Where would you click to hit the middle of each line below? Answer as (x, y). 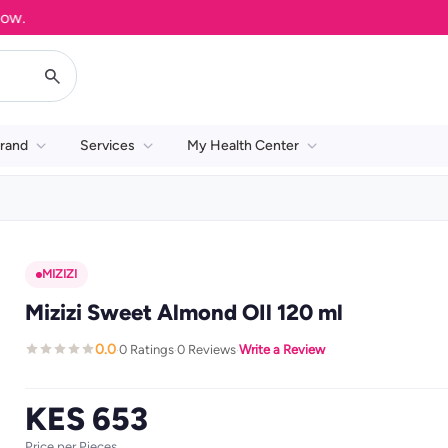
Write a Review (281, 349)
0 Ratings (146, 349)
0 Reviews (206, 349)
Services (107, 145)
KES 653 (86, 419)
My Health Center (243, 145)
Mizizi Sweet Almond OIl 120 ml (183, 312)
